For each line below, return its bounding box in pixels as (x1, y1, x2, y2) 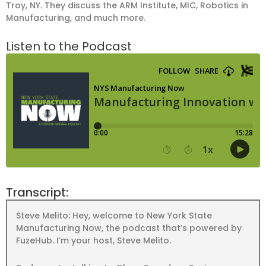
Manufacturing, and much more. (6, 12, 145, 24)
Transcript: (6, 184, 68, 201)
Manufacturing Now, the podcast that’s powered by (16, 222, 242, 234)
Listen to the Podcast (6, 37, 132, 55)
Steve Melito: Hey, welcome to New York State (16, 210, 212, 221)
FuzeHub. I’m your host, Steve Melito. (16, 235, 171, 246)
